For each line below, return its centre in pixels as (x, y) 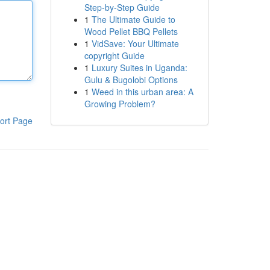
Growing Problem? (120, 104)
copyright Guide (114, 55)
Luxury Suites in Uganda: (139, 67)
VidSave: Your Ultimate (135, 43)
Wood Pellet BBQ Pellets (131, 31)
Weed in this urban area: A (142, 92)
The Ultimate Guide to (133, 19)
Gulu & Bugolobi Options (131, 80)
